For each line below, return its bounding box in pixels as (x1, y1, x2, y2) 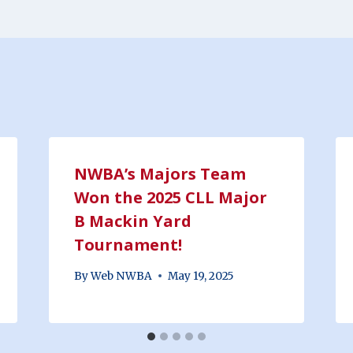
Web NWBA (90, 269, 152, 283)
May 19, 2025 (167, 269, 234, 283)
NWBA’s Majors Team (73, 162, 246, 184)
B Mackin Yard (73, 210, 191, 232)
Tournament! (73, 233, 182, 255)
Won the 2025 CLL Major (73, 186, 267, 208)
